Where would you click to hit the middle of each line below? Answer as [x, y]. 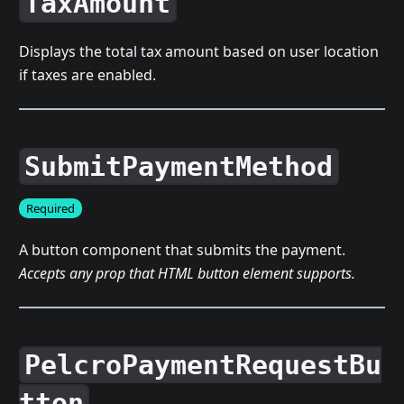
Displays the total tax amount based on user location [198, 51]
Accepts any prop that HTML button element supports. [187, 273]
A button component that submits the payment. [182, 249]
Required [50, 208]
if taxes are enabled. [87, 74]
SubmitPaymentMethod [179, 166]
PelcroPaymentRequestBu [203, 365]
